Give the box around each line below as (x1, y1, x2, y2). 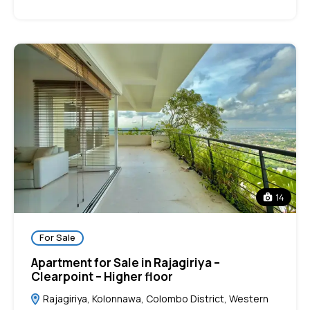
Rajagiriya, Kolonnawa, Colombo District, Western (41, 291, 268, 305)
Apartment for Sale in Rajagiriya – (31, 254, 220, 271)
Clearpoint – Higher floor (31, 268, 173, 284)
